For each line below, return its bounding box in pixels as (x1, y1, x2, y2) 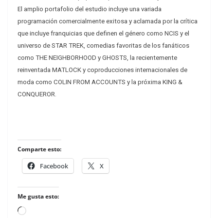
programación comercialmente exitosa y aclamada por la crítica (18, 18, 198, 25)
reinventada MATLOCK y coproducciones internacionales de (18, 66, 187, 74)
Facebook (40, 162, 68, 171)
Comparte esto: (18, 145, 61, 154)
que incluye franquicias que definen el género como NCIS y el (18, 30, 189, 37)
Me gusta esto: (18, 192, 59, 201)
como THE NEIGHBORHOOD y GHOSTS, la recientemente (18, 54, 177, 62)
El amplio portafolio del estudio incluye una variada (18, 5, 162, 13)
